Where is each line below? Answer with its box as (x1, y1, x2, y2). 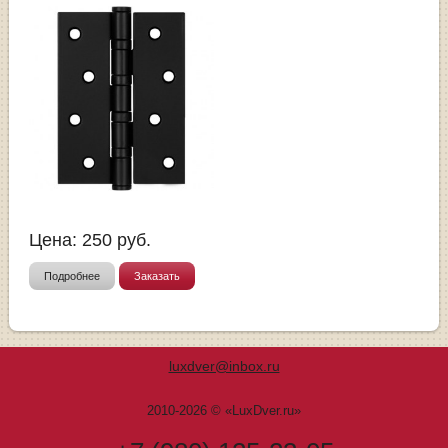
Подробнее (44, 269, 101, 282)
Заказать (134, 269, 181, 282)
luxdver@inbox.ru (168, 357, 280, 374)
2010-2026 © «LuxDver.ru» (147, 402, 301, 418)
